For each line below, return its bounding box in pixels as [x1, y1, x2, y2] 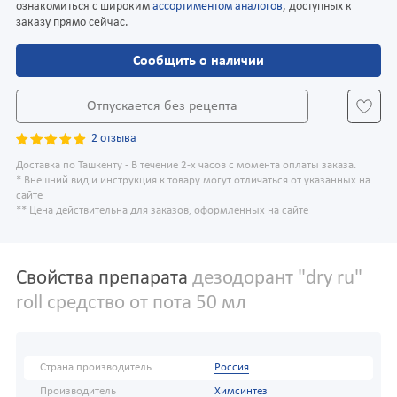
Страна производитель [40, 362, 152, 374]
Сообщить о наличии [133, 53, 264, 68]
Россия [214, 362, 249, 374]
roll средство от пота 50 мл [16, 293, 246, 315]
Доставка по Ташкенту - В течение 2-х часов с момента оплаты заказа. [16, 160, 356, 172]
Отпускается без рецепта [86, 98, 237, 113]
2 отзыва [91, 131, 137, 145]
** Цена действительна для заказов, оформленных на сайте [16, 206, 308, 217]
